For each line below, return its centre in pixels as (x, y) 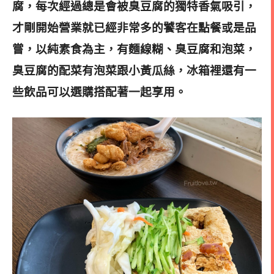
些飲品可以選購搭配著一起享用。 (99, 92)
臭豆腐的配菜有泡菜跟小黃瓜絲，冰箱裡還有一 (134, 71)
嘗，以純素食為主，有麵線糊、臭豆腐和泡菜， (134, 50)
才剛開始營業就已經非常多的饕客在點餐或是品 (134, 28)
